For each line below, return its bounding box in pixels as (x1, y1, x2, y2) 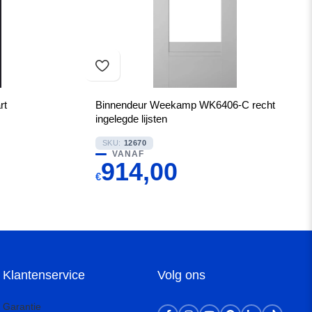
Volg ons (157, 268, 206, 282)
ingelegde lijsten (95, 113, 167, 125)
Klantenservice (3, 268, 86, 282)
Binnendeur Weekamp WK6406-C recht (95, 99, 275, 111)
